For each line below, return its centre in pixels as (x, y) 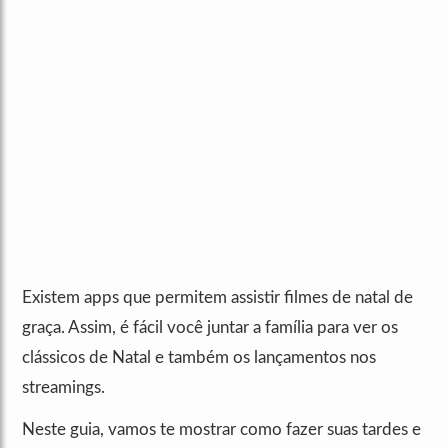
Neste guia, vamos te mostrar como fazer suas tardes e (221, 429)
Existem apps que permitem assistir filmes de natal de (217, 297)
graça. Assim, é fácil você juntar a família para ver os (210, 327)
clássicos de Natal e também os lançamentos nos (199, 357)
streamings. (63, 387)
